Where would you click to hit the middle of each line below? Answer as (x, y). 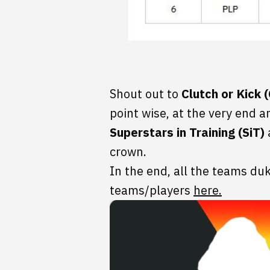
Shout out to (146, 94)
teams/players (152, 190)
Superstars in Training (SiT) (187, 133)
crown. (128, 152)
